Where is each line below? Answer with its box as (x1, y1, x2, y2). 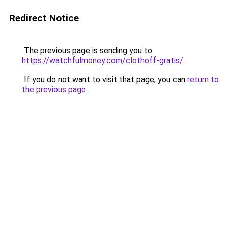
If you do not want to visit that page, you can (22, 75, 187, 84)
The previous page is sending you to (22, 46, 152, 55)
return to (187, 75, 219, 84)
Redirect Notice (9, 12, 79, 24)
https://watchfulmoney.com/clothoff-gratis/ (22, 55, 183, 65)
